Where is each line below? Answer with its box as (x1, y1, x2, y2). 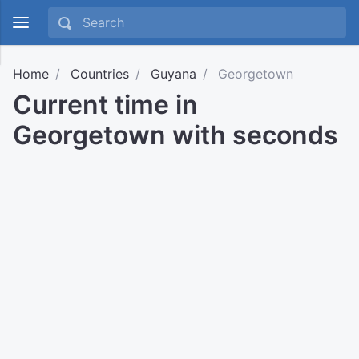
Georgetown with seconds (13, 119, 338, 151)
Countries (71, 66, 129, 82)
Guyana (151, 66, 196, 82)
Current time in (13, 89, 198, 120)
